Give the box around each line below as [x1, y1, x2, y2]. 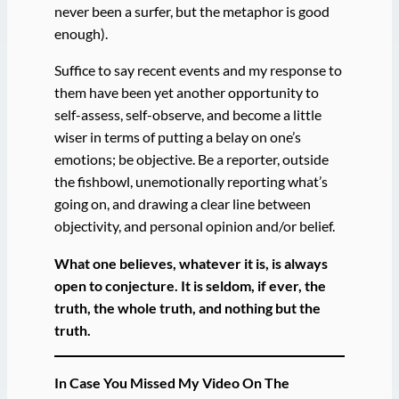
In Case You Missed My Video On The [53, 374, 289, 392]
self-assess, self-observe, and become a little [53, 106, 322, 124]
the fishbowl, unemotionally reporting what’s [53, 173, 328, 191]
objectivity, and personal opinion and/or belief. [53, 217, 338, 235]
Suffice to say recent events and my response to [53, 61, 342, 79]
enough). [53, 25, 108, 43]
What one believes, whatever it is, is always [53, 254, 328, 272]
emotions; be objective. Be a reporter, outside [53, 151, 329, 168]
